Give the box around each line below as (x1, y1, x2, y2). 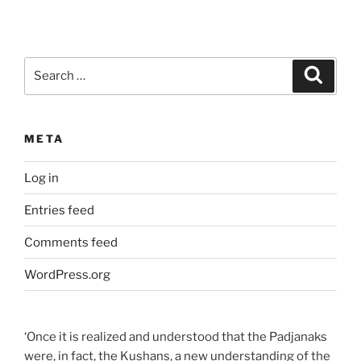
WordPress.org (24, 267, 110, 282)
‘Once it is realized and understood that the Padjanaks (24, 330, 327, 345)
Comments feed (24, 234, 118, 250)
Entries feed (24, 202, 94, 218)
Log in (24, 170, 59, 185)
